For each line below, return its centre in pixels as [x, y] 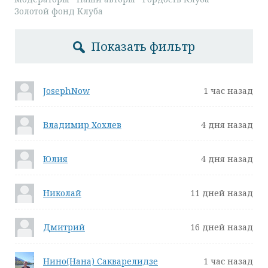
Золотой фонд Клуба [59, 11]
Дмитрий [64, 227]
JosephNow [66, 91]
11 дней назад [222, 193]
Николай [62, 193]
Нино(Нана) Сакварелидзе [100, 261]
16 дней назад [222, 227]
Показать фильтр [143, 46]
